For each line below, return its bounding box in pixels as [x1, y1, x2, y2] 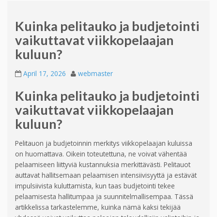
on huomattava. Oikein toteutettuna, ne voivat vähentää [15, 149, 187, 159]
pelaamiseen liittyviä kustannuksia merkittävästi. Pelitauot [15, 160, 190, 170]
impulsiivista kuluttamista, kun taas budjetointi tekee [15, 181, 175, 191]
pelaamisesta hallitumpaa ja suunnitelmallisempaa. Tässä [15, 192, 193, 201]
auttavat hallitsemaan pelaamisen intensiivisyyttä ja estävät [15, 170, 197, 180]
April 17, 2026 [23, 69, 66, 78]
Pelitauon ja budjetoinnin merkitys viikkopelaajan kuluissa [15, 139, 192, 148]
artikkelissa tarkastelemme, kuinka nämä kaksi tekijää [15, 202, 181, 212]
